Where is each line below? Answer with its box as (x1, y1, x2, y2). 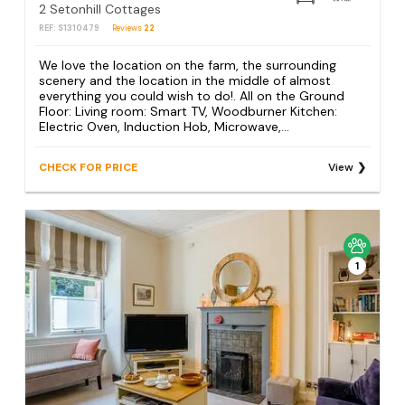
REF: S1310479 (39, 23, 100, 34)
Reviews (112, 23, 145, 34)
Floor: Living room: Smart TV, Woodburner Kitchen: (39, 102, 338, 119)
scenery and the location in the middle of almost (39, 71, 332, 89)
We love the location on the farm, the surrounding (39, 56, 337, 73)
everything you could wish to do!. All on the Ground (39, 87, 345, 104)
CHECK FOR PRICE (39, 159, 138, 174)
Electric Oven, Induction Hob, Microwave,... (39, 118, 290, 135)
